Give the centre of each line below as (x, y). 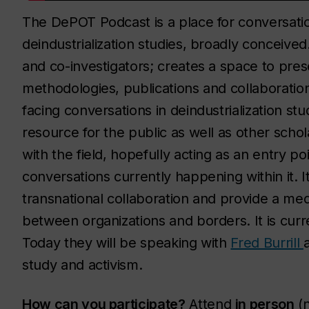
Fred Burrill (267, 242)
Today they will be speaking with (127, 242)
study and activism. (84, 265)
